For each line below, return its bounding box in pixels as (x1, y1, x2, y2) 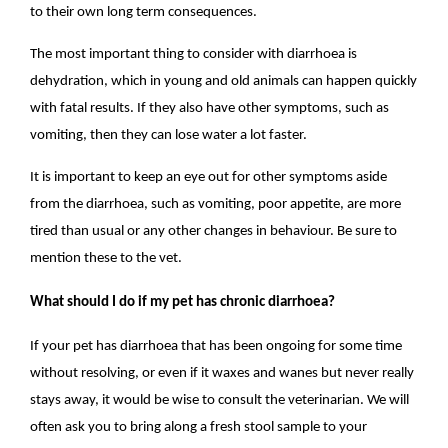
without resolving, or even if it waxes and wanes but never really (30, 365, 415, 381)
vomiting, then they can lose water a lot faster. (30, 128, 308, 143)
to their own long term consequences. (30, 5, 258, 21)
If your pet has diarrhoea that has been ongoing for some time (30, 338, 403, 354)
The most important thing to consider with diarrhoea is (30, 47, 358, 62)
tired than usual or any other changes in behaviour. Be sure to (30, 223, 398, 239)
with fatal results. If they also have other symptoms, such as (30, 101, 390, 116)
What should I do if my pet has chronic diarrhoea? (30, 294, 336, 310)
